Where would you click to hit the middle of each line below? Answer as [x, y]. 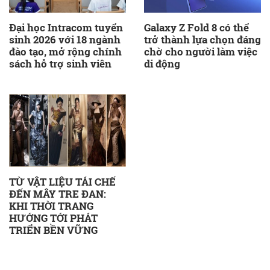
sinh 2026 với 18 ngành [65, 39]
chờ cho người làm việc [201, 51]
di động [162, 63]
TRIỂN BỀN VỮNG [53, 230]
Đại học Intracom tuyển [66, 27]
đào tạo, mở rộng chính [65, 51]
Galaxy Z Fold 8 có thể [196, 27]
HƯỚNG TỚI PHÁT [53, 218]
